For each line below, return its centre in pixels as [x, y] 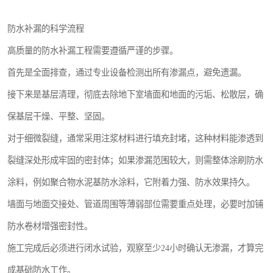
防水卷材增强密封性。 [50, 226]
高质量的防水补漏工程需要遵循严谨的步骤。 [93, 51]
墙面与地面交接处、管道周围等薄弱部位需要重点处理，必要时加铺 [135, 204]
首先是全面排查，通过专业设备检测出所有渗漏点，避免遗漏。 [127, 73]
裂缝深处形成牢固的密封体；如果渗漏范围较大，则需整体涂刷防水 [135, 160]
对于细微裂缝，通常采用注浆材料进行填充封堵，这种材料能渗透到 [135, 138]
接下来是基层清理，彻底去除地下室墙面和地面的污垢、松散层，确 [135, 94]
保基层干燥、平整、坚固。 [58, 116]
